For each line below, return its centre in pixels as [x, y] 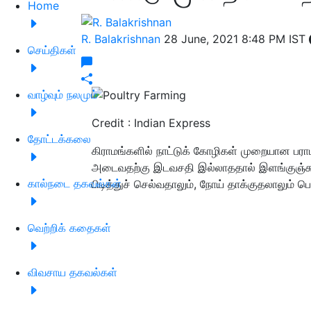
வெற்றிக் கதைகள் [69, 227]
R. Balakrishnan [123, 39]
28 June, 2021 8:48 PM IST [236, 39]
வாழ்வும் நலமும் [63, 94]
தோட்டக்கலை [59, 138]
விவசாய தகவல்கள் [73, 272]
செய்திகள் [52, 50]
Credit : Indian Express [151, 123]
